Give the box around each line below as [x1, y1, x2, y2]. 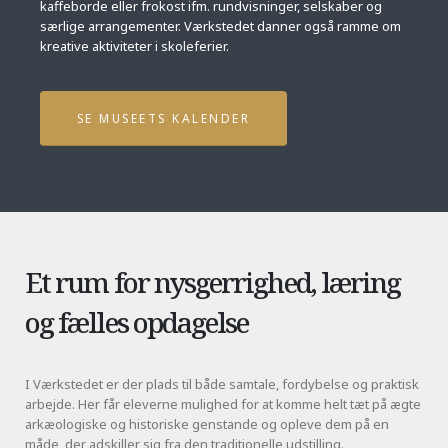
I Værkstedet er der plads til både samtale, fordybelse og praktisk [25, 374, 419, 393]
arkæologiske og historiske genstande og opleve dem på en [25, 414, 389, 433]
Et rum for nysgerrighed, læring [25, 262, 401, 301]
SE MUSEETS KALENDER [76, 110, 251, 127]
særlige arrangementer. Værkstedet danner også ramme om [40, 16, 401, 35]
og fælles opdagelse [25, 302, 249, 341]
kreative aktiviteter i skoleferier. [40, 36, 229, 55]
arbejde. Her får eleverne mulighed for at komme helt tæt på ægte [25, 394, 421, 413]
